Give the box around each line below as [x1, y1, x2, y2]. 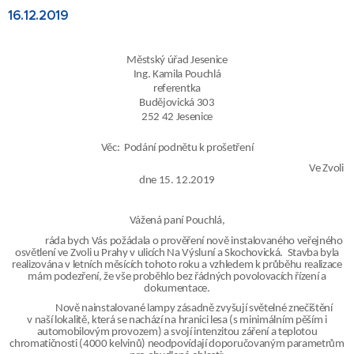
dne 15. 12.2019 [138, 174, 216, 186]
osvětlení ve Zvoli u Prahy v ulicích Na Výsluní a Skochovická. [14, 247, 285, 259]
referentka [153, 83, 201, 96]
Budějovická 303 [139, 97, 215, 110]
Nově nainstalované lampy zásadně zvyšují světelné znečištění [55, 303, 333, 315]
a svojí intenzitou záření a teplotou [163, 326, 318, 339]
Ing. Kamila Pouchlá [133, 69, 221, 81]
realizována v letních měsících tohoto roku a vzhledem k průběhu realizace [12, 258, 342, 271]
